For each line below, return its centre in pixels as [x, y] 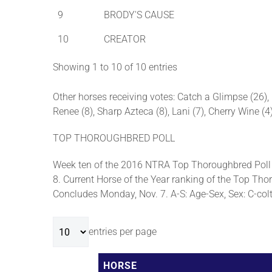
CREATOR [125, 39]
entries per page [123, 232]
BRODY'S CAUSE [139, 15]
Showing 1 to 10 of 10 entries [115, 67]
